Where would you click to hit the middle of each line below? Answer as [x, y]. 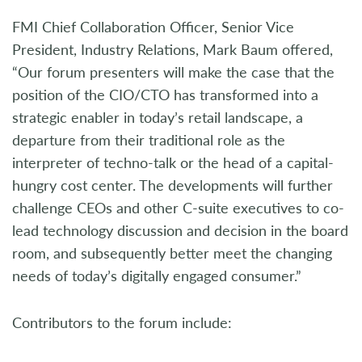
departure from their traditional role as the [149, 140]
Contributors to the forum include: [122, 322]
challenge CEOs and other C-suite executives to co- [178, 208]
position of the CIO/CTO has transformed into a [165, 95]
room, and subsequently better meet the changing [172, 253]
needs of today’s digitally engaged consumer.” [157, 276]
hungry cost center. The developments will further [173, 185]
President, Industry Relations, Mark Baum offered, [173, 49]
